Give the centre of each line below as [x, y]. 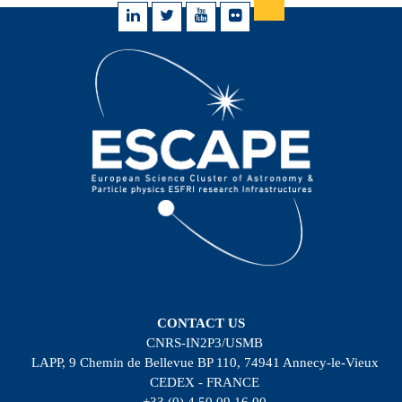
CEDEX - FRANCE [205, 383]
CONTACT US [201, 323]
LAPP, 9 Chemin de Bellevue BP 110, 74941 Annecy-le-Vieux [205, 363]
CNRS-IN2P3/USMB [205, 343]
